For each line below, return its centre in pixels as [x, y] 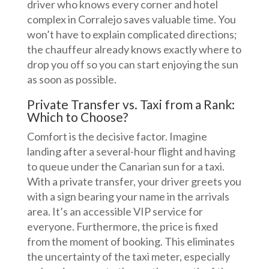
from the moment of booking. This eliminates [131, 241]
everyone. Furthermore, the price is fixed [122, 226]
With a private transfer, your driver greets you [134, 181]
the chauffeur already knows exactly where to [134, 49]
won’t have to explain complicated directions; [132, 34]
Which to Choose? [77, 117]
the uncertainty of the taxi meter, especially [128, 256]
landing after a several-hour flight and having [131, 151]
